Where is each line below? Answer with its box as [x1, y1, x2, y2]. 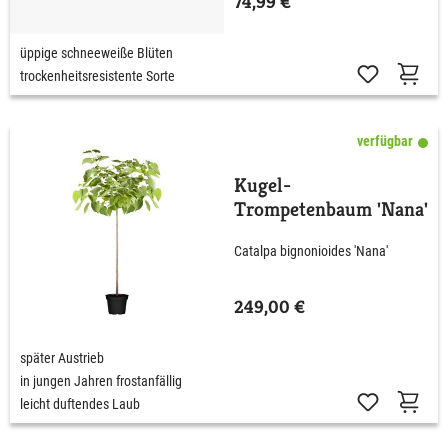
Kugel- [234, 172, 291, 198]
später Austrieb [20, 349, 104, 366]
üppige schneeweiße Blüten [20, 44, 173, 61]
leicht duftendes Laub [20, 395, 140, 412]
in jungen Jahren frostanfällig [20, 372, 182, 389]
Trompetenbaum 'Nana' [234, 196, 428, 222]
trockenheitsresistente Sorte [20, 67, 175, 84]
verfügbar [357, 132, 413, 149]
